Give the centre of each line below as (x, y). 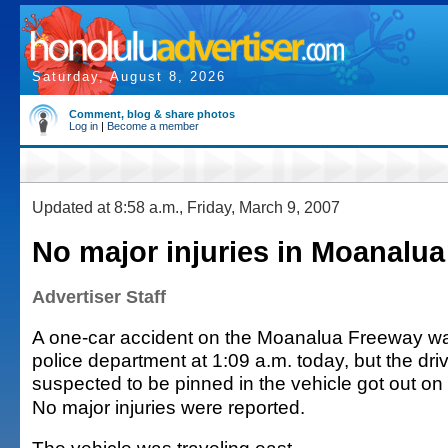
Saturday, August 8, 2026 (129, 76)
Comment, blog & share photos (152, 114)
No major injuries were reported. (168, 407)
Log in (83, 126)
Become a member (153, 126)
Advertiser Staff (99, 297)
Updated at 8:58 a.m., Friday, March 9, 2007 (186, 207)
